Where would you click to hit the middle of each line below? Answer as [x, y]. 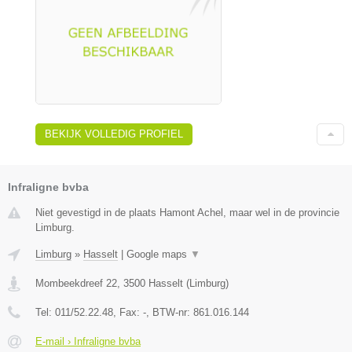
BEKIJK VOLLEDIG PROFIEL [114, 134]
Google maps [158, 254]
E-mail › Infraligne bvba [88, 341]
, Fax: [128, 312]
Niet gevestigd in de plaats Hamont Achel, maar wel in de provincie [187, 212]
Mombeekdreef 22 [76, 283]
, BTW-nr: [170, 312]
